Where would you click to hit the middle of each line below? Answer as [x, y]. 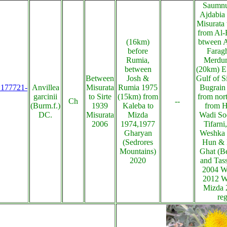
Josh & [138, 78]
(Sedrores [138, 142]
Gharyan [138, 133]
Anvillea [45, 87]
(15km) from [138, 97]
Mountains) [138, 151]
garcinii [45, 97]
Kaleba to [138, 106]
